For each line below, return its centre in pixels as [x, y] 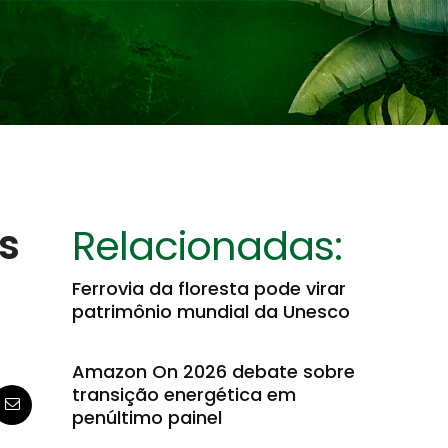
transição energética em [184, 394]
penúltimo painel [147, 417]
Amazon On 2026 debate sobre [213, 371]
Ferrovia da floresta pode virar [209, 288]
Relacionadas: [207, 246]
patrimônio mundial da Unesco [211, 311]
